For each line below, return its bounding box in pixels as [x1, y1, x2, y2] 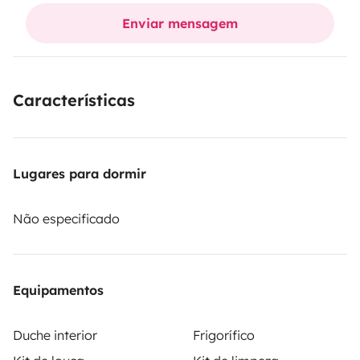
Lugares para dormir [13, 165, 146, 182]
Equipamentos [13, 281, 104, 298]
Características [13, 89, 135, 110]
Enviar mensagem [122, 14, 238, 31]
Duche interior [13, 326, 97, 343]
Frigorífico [193, 326, 255, 343]
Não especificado [13, 210, 120, 227]
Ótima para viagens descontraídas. [13, 8, 227, 24]
